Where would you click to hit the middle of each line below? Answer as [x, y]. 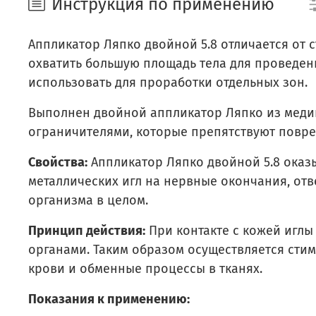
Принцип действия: [87, 230]
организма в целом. [88, 200]
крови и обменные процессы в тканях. [145, 268]
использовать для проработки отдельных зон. [168, 82]
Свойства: [58, 162]
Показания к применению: [109, 299]
